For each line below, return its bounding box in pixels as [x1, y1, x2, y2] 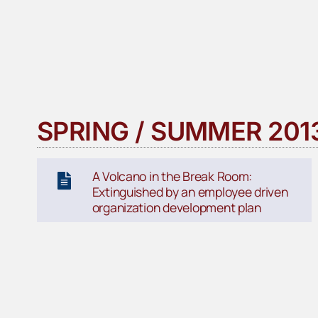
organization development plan [92, 199, 261, 216]
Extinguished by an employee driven [92, 183, 288, 201]
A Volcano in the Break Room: [92, 168, 253, 185]
